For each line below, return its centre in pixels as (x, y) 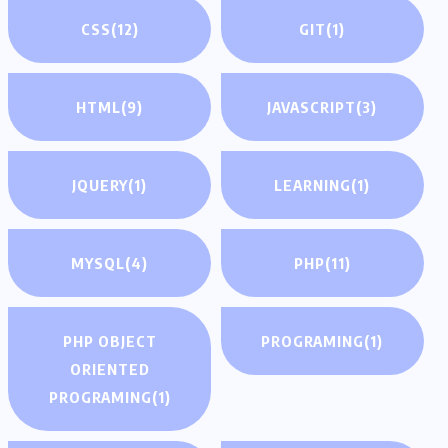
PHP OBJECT (109, 341)
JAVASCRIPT (312, 107)
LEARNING (313, 185)
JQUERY (100, 185)
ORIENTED (109, 369)
